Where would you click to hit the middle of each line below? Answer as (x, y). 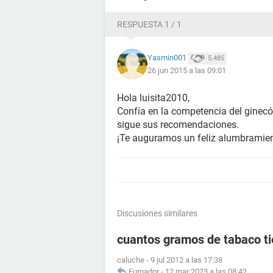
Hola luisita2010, (153, 98)
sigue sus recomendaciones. (178, 125)
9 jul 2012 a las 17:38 (186, 260)
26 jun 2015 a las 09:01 (187, 70)
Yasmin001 (167, 58)
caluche (131, 260)
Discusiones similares (157, 213)
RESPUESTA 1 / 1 (149, 24)
